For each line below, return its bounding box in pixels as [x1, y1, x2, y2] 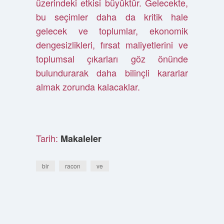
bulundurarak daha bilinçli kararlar [35, 66, 188, 79]
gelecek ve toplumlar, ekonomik [35, 24, 188, 37]
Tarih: [35, 131, 60, 144]
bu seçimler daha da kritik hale [35, 10, 188, 23]
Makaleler [60, 132, 101, 145]
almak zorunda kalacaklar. [35, 80, 140, 93]
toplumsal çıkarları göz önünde [35, 52, 188, 65]
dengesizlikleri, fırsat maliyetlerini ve [35, 38, 188, 51]
